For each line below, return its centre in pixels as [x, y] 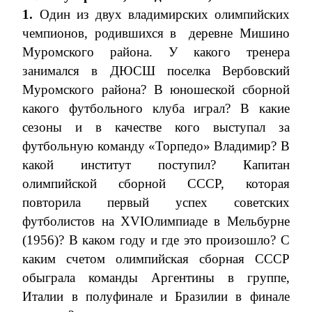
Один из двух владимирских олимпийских [164, 14]
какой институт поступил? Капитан [156, 165]
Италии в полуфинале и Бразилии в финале [156, 296]
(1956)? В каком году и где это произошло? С [156, 240]
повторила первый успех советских [156, 202]
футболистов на [71, 221]
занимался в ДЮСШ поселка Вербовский [156, 71]
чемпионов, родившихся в [99, 33]
